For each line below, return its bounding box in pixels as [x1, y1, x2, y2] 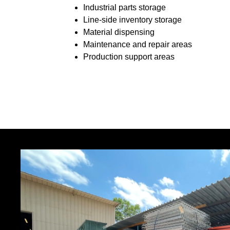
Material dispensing [83, 28, 155, 37]
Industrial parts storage [83, 3, 166, 12]
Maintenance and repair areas [83, 40, 192, 49]
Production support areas [83, 52, 175, 62]
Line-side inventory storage [83, 15, 182, 25]
